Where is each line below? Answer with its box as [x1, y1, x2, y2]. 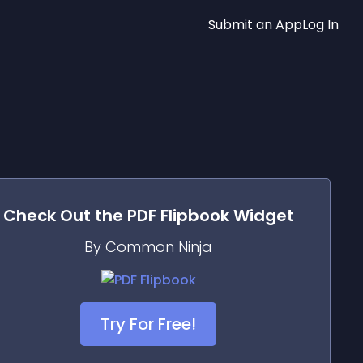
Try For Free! [100, 313, 196, 335]
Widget [228, 204, 294, 227]
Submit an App [208, 15, 302, 34]
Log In [302, 15, 339, 34]
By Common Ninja [84, 237, 212, 257]
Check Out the [2, 204, 127, 227]
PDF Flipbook [126, 204, 229, 227]
